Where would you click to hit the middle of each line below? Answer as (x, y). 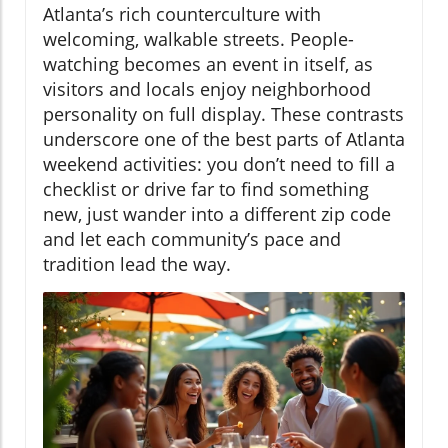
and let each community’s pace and (192, 238)
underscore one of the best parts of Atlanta (224, 138)
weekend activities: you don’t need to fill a (219, 163)
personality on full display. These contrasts (223, 113)
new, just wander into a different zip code (217, 213)
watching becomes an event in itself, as (208, 63)
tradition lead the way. (137, 263)
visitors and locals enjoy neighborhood (207, 88)
